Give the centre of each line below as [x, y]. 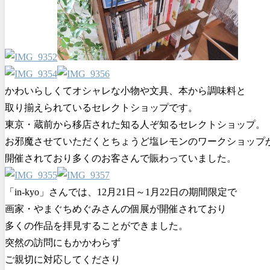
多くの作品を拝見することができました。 [96, 225]
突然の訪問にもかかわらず [63, 242]
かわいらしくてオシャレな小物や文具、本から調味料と [125, 90]
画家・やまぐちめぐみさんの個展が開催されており [116, 209]
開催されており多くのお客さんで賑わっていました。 [121, 158]
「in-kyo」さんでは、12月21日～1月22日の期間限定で [121, 192]
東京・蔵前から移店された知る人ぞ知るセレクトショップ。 [135, 124]
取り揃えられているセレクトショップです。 [101, 107]
